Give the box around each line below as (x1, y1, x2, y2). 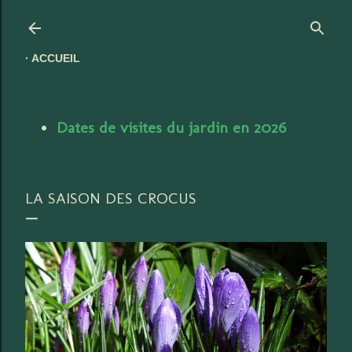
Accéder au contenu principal (76, 10, 276, 29)
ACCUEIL (31, 52, 80, 64)
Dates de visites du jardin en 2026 (57, 118, 286, 137)
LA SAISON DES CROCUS (25, 189, 196, 207)
